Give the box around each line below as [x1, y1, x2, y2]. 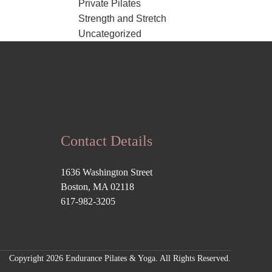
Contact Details [61, 133, 153, 149]
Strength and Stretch [78, 13, 166, 24]
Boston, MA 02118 [61, 182, 135, 192]
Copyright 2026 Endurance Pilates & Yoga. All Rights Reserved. [9, 254, 231, 263]
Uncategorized [78, 29, 141, 39]
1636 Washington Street [61, 167, 153, 177]
